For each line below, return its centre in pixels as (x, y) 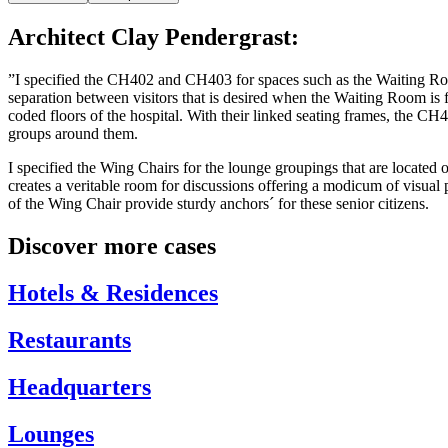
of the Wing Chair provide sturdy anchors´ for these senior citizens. (218, 204)
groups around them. (73, 134)
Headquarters (79, 386)
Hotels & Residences (113, 292)
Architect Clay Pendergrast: (153, 37)
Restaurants (69, 339)
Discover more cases (112, 245)
